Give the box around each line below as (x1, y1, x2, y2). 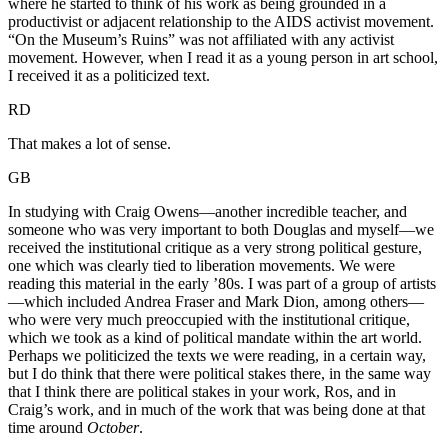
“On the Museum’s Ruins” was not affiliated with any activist (8, 31, 394, 49)
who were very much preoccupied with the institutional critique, (8, 311, 410, 329)
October (87, 419, 139, 437)
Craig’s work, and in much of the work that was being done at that (8, 401, 425, 419)
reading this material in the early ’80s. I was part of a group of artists (8, 275, 436, 293)
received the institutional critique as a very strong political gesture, (8, 239, 422, 257)
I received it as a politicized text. (8, 67, 210, 85)
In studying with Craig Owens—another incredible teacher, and (8, 203, 407, 221)
